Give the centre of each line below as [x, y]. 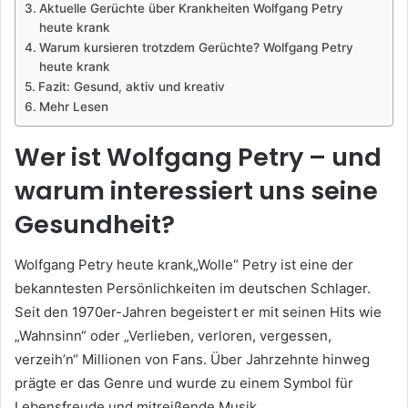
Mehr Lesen [73, 106]
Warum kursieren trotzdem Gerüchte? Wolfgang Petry [196, 47]
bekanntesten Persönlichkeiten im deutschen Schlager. [193, 289]
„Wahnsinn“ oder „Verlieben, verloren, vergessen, [173, 336]
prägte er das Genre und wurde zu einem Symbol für [184, 383]
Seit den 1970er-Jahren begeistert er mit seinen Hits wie [198, 312]
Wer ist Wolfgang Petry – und [198, 157]
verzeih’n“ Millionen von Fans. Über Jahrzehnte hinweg [192, 360]
